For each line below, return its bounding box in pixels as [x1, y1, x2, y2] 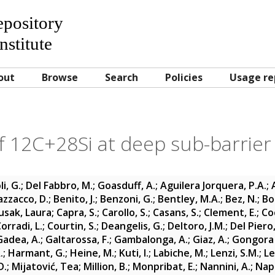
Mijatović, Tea [12, 260, 79, 273]
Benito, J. [53, 192, 95, 206]
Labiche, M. [153, 246, 206, 260]
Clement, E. [204, 206, 257, 219]
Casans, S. [153, 206, 199, 219]
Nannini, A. [200, 260, 250, 273]
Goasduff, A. [98, 179, 155, 192]
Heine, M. [70, 246, 114, 260]
